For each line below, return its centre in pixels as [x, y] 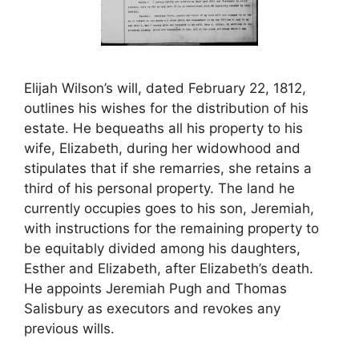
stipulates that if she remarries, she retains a [168, 168]
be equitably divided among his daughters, [162, 248]
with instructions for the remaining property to [171, 228]
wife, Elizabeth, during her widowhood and [162, 148]
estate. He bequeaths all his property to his [163, 128]
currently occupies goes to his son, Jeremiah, [169, 208]
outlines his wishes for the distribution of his [166, 108]
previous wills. [69, 329]
